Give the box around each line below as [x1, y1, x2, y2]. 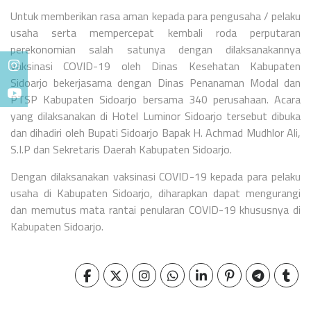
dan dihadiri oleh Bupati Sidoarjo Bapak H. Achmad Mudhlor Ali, [10, 124, 301, 141]
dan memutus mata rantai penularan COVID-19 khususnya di [10, 201, 301, 218]
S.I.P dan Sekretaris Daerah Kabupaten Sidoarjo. [10, 140, 232, 158]
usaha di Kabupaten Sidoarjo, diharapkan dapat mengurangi [10, 184, 301, 201]
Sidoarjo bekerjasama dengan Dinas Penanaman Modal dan [10, 74, 301, 91]
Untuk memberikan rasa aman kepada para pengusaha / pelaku [10, 7, 301, 24]
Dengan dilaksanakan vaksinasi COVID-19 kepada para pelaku [10, 167, 301, 185]
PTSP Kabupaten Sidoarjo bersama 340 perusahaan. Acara [10, 90, 301, 108]
